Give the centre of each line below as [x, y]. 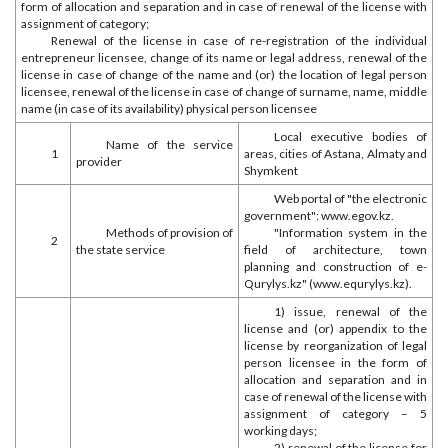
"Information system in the [350, 232]
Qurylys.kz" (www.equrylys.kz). [328, 283]
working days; [280, 430]
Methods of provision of [169, 232]
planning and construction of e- [335, 266]
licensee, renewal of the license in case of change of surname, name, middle [224, 91]
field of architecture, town [335, 249]
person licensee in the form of [335, 362]
